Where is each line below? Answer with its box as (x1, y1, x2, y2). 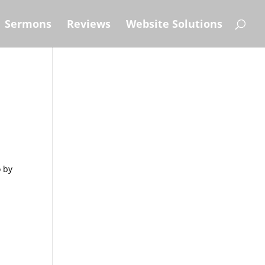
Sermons (5, 17, 51, 31)
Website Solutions (126, 17, 222, 31)
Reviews (67, 17, 111, 31)
